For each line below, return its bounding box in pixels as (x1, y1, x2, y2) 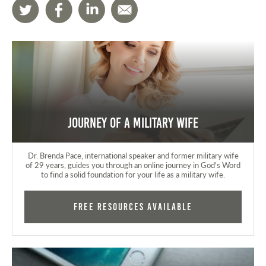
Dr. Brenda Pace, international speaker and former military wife (27, 150, 239, 161)
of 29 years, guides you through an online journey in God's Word (26, 159, 240, 170)
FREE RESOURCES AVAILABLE (74, 201, 192, 213)
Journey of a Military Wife (68, 115, 198, 131)
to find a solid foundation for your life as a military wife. (41, 169, 225, 180)
